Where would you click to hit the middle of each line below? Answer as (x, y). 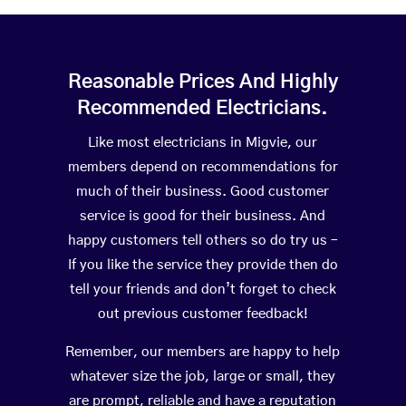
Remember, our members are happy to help (203, 353)
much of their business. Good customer (203, 192)
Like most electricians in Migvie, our (203, 143)
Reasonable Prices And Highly (203, 82)
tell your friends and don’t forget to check (203, 290)
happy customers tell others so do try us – (203, 241)
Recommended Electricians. (203, 109)
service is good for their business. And (203, 217)
